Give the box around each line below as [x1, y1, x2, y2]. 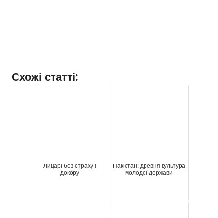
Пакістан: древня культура [112, 163, 185, 170]
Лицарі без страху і [43, 163, 96, 170]
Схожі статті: [12, 70, 78, 83]
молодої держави [125, 169, 173, 177]
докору [60, 169, 79, 177]
